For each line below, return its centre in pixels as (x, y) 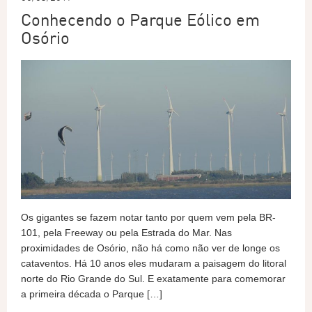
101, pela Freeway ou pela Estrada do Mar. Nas (126, 233)
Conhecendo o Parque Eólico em (140, 20)
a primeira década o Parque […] (92, 294)
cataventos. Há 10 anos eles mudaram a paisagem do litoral (154, 264)
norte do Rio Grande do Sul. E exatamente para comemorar (153, 279)
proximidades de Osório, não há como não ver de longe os (150, 248)
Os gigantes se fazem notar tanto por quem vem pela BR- (148, 218)
